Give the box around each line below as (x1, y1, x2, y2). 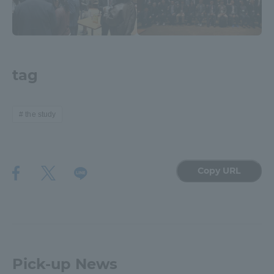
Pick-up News (12, 254, 117, 273)
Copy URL (198, 165, 240, 177)
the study (25, 110, 56, 119)
